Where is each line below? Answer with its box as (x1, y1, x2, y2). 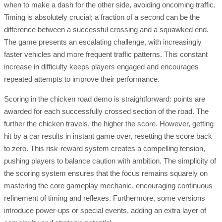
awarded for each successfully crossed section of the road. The (4, 107, 209, 115)
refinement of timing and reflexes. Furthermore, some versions (4, 193, 205, 202)
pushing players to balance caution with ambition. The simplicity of (4, 156, 216, 165)
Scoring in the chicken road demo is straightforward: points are (4, 94, 205, 103)
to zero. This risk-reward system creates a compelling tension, (4, 144, 205, 153)
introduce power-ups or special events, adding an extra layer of (4, 206, 206, 215)
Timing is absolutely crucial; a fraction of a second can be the (4, 12, 200, 21)
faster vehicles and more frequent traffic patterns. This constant (4, 50, 208, 58)
